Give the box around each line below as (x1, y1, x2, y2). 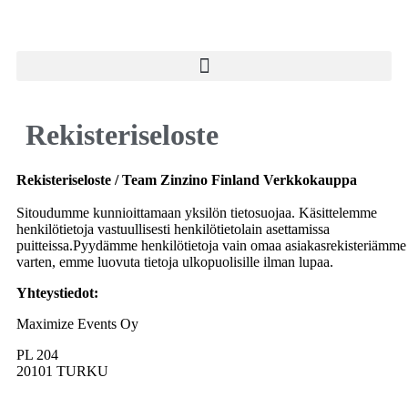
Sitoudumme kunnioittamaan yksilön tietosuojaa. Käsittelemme (16, 204, 377, 220)
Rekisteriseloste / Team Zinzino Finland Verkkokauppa (16, 171, 357, 188)
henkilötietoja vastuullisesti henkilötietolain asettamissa (16, 220, 330, 237)
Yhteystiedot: (16, 284, 102, 301)
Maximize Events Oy (16, 315, 138, 331)
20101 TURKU (16, 362, 108, 379)
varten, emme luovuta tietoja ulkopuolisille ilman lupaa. (16, 253, 333, 270)
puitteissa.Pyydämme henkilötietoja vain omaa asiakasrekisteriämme (16, 237, 406, 253)
